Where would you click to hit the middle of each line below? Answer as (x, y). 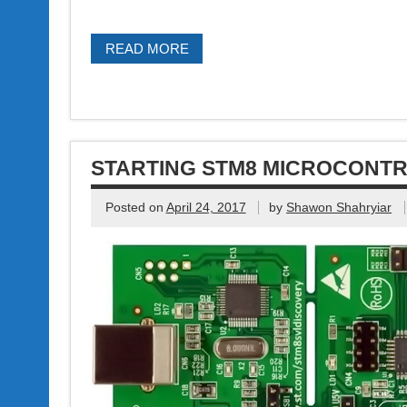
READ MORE (147, 48)
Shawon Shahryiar (339, 207)
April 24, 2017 (206, 207)
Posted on (135, 207)
